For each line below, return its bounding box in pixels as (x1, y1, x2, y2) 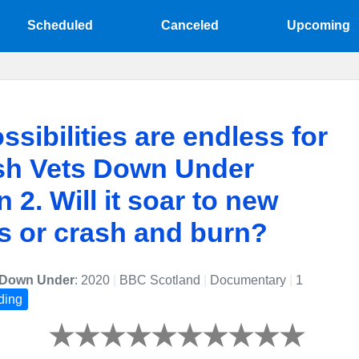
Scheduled (27, 18, 94, 32)
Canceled (160, 18, 219, 32)
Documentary (207, 273, 289, 288)
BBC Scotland (116, 273, 204, 288)
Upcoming (286, 18, 350, 32)
